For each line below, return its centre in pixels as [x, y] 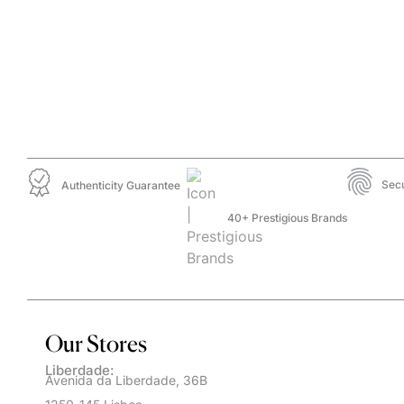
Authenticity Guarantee [120, 186]
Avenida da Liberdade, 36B [126, 380]
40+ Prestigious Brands [287, 218]
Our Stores [96, 343]
